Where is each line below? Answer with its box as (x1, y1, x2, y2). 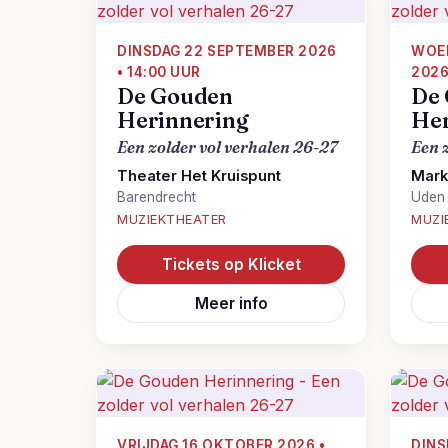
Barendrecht (117, 189, 196, 205)
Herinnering (117, 107, 249, 134)
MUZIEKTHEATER (117, 212, 227, 227)
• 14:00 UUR (117, 64, 201, 80)
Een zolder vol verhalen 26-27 (117, 137, 338, 157)
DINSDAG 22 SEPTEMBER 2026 (117, 43, 337, 59)
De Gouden (117, 83, 234, 110)
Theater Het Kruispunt (117, 167, 281, 185)
